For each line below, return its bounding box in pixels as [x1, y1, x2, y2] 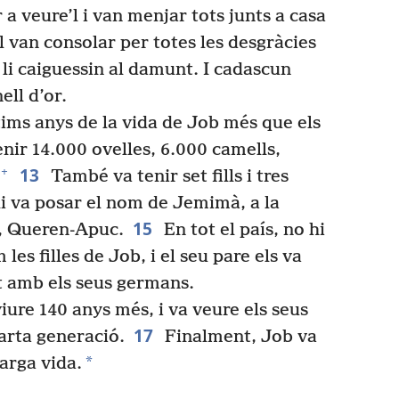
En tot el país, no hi [159, 220, 325, 241]
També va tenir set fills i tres [45, 167, 289, 188]
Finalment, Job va [159, 327, 317, 348]
